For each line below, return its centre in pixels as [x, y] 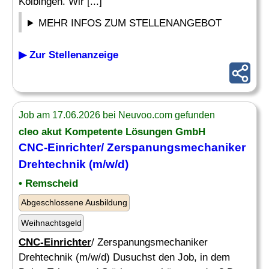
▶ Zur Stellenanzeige [68, 55]
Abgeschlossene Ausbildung [74, 202]
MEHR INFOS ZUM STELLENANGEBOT [130, 23]
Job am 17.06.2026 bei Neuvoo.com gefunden [117, 115]
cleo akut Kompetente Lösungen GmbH [112, 132]
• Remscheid [48, 183]
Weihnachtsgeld [51, 223]
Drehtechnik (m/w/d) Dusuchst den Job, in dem [124, 257]
